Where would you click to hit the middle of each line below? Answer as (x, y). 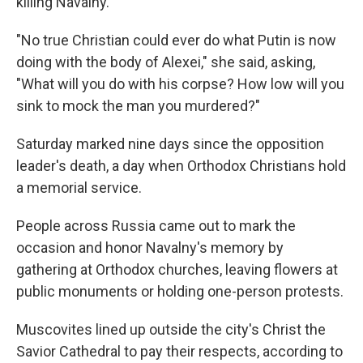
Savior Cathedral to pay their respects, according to (179, 351)
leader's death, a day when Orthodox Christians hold (181, 166)
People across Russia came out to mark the (156, 226)
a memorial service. (79, 188)
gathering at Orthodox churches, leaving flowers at (177, 269)
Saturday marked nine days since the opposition (170, 144)
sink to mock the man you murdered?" (138, 106)
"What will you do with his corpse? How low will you (180, 84)
